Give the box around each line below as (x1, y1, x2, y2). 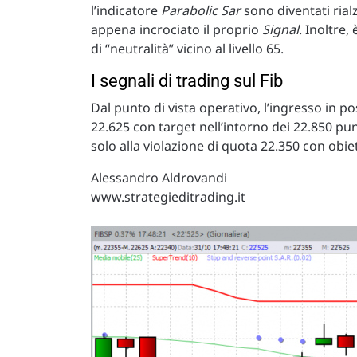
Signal (262, 21, 299, 38)
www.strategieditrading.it (91, 188, 245, 206)
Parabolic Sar (161, 2, 241, 19)
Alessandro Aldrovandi (91, 169, 227, 186)
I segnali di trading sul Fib (91, 71, 283, 91)
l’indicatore (91, 2, 161, 19)
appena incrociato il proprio (91, 21, 262, 38)
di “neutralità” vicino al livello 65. (91, 40, 284, 57)
